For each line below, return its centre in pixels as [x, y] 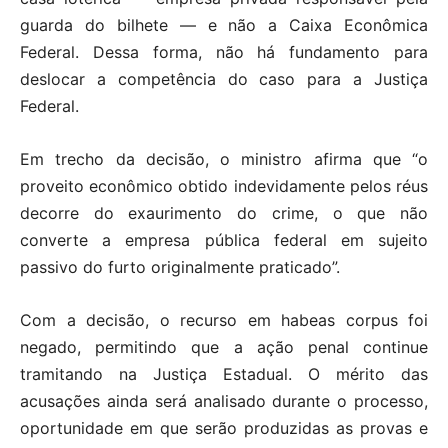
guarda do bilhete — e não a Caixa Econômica [224, 24]
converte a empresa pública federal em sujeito [224, 239]
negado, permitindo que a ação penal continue [224, 346]
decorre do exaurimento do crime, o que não [224, 212]
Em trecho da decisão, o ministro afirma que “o [224, 158]
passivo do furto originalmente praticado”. [180, 266]
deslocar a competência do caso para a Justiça [224, 78]
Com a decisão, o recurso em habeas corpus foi [224, 319]
